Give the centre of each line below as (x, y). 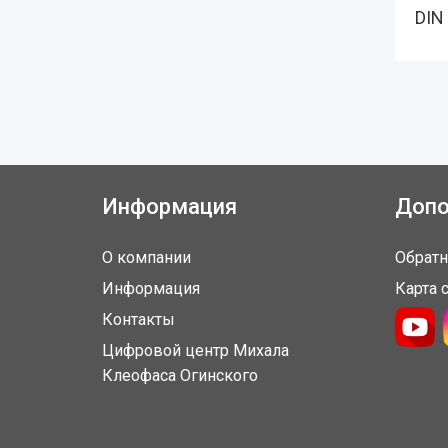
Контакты (138, 320)
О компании (146, 258)
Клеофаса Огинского (180, 376)
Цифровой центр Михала (195, 351)
